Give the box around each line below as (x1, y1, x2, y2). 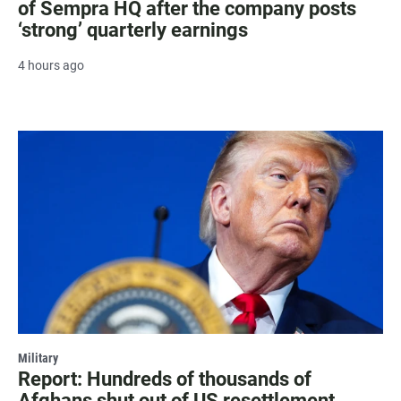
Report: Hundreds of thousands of (18, 368, 311, 391)
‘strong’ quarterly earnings (18, 19, 248, 42)
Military (18, 351, 58, 366)
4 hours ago (18, 58, 84, 73)
